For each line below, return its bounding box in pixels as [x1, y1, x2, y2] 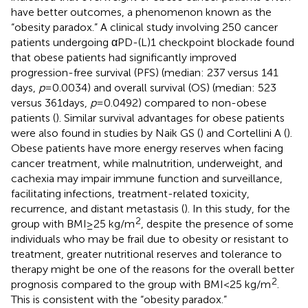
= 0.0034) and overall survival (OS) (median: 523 [45, 80, 276, 94]
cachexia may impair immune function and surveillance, [11, 171, 283, 185]
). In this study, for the [184, 201, 290, 215]
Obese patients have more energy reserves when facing [11, 141, 283, 155]
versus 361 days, [11, 96, 90, 109]
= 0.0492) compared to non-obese [96, 96, 267, 109]
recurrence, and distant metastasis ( [11, 201, 184, 215]
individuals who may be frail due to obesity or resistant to [11, 232, 289, 245]
